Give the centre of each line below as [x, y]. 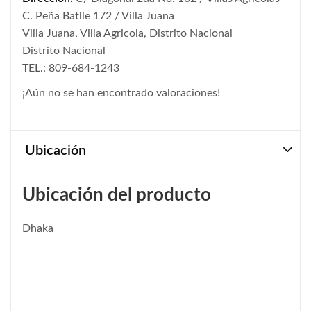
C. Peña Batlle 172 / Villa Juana [98, 16]
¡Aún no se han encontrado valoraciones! [121, 93]
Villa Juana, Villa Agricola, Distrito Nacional [127, 33]
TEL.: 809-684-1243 [71, 68]
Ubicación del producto [117, 195]
